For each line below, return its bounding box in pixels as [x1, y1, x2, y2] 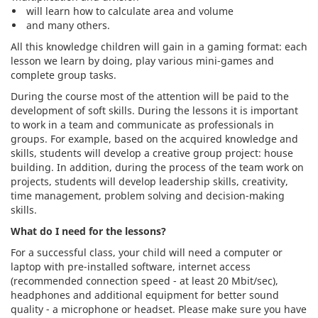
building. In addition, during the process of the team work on [11, 160, 304, 175]
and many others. [26, 18, 110, 33]
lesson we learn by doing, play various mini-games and [11, 54, 274, 68]
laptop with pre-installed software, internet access [11, 260, 251, 274]
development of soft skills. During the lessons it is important [11, 104, 298, 118]
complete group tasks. [11, 68, 116, 82]
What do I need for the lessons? [11, 224, 166, 238]
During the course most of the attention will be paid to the [11, 89, 289, 104]
